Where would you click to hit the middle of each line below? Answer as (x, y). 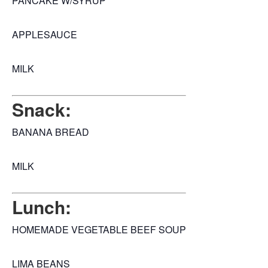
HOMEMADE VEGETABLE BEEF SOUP (99, 230)
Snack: (42, 109)
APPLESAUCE (45, 35)
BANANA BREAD (51, 132)
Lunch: (42, 207)
